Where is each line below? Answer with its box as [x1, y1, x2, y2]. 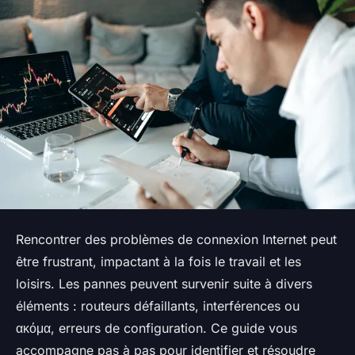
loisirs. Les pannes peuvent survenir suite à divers [16, 276, 312, 292]
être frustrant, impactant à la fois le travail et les [16, 254, 301, 270]
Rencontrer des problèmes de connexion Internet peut [16, 231, 337, 248]
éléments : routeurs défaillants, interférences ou [16, 298, 300, 315]
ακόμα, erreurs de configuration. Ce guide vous [16, 320, 297, 337]
